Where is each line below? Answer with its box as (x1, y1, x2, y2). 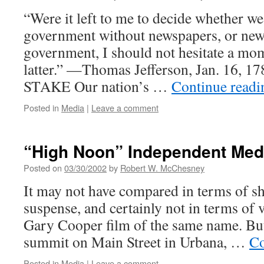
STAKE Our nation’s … (24, 76, 171, 96)
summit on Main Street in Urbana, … (24, 232, 249, 252)
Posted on (24, 161, 62, 174)
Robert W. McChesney (120, 161, 204, 174)
